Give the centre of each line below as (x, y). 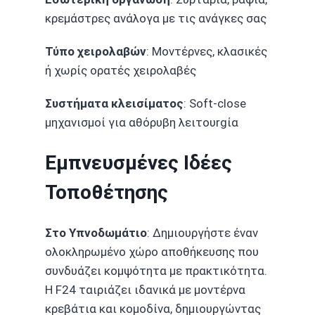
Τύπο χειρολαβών (96, 51)
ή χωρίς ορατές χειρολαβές (121, 70)
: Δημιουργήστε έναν (202, 233)
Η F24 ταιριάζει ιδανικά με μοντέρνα (145, 290)
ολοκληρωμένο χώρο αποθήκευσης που (152, 252)
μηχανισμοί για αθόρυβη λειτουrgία (142, 122)
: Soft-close (215, 103)
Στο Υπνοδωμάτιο (96, 233)
